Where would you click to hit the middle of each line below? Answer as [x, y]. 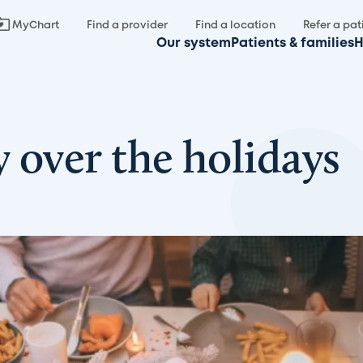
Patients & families [293, 43]
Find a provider [127, 26]
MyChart [36, 26]
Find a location [235, 26]
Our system [194, 43]
